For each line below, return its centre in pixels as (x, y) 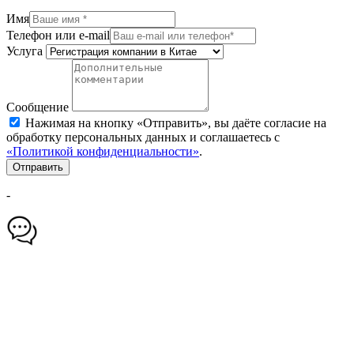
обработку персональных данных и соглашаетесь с (143, 137)
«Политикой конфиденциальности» (103, 151)
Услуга (24, 51)
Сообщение (38, 107)
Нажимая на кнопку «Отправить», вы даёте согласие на (174, 122)
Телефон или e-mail (58, 35)
